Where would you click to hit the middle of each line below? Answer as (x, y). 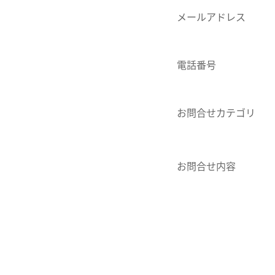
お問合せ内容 (206, 166)
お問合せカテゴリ (216, 112)
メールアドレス (211, 17)
